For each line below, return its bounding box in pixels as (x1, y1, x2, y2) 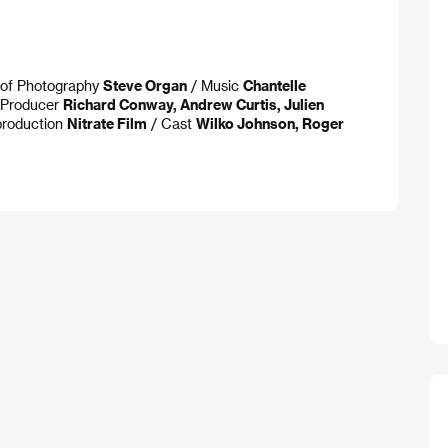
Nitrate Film (67, 115, 147, 133)
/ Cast (147, 115, 196, 133)
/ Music (187, 77, 243, 95)
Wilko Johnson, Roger (196, 115, 344, 133)
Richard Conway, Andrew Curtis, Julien (63, 96, 324, 114)
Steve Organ (103, 77, 187, 95)
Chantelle (243, 77, 306, 95)
